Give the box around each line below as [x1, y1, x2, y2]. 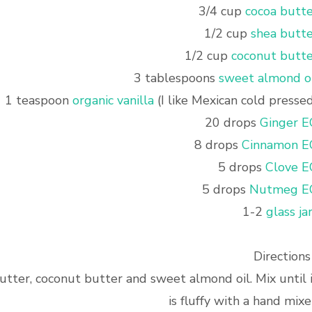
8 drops [194, 136, 242, 153]
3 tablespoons [133, 70, 219, 86]
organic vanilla [72, 92, 154, 109]
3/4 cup [198, 3, 245, 19]
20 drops [204, 114, 260, 131]
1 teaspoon [4, 92, 72, 109]
